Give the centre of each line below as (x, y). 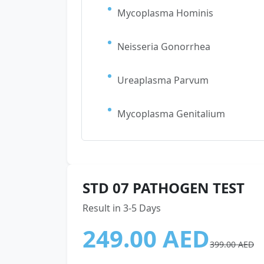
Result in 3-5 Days (122, 208)
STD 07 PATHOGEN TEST (164, 188)
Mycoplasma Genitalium (171, 114)
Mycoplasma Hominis (165, 13)
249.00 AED (146, 238)
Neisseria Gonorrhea (164, 47)
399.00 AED (232, 244)
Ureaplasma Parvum (163, 80)
